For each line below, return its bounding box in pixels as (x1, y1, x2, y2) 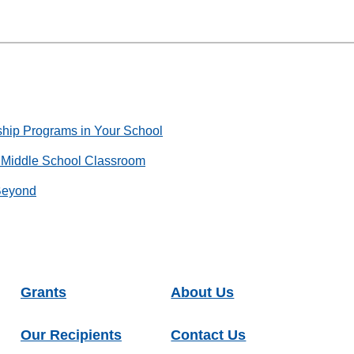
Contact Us (171, 327, 247, 344)
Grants (21, 284, 66, 301)
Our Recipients (21, 327, 122, 344)
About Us (171, 284, 235, 301)
